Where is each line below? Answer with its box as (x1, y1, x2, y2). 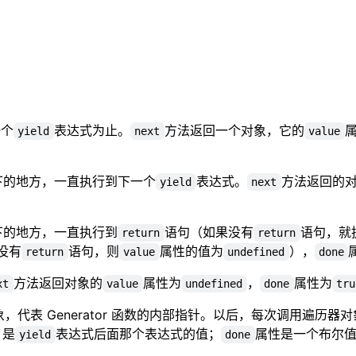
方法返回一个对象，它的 (164, 122, 304, 138)
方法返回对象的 (13, 274, 103, 291)
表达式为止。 (53, 122, 130, 138)
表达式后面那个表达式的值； (55, 325, 221, 342)
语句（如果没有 (164, 223, 253, 240)
